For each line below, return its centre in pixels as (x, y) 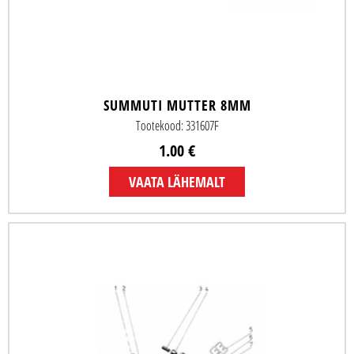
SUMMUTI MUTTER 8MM (177, 105)
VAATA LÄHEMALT (177, 182)
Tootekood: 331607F (177, 126)
